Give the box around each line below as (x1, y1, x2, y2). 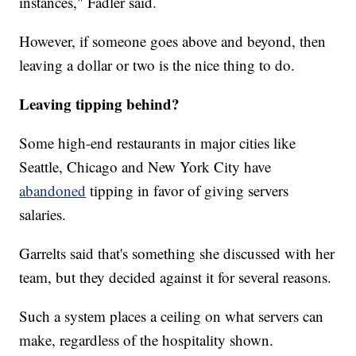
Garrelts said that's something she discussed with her (19, 243, 335, 264)
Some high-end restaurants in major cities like (19, 133, 296, 153)
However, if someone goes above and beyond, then (19, 31, 327, 52)
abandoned (19, 180, 87, 201)
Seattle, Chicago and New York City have (19, 157, 272, 177)
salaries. (19, 204, 67, 225)
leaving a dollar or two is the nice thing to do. (19, 55, 296, 75)
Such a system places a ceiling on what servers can (19, 306, 324, 327)
